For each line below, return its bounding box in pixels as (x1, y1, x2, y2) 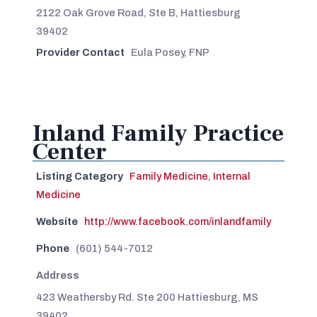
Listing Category (35, 170, 123, 182)
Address (35, 269, 79, 281)
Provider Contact (35, 46, 125, 58)
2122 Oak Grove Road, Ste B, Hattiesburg (35, 6, 241, 18)
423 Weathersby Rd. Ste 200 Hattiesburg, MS (35, 291, 258, 303)
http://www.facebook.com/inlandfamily (83, 215, 271, 227)
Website (35, 215, 78, 227)
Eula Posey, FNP (130, 46, 209, 58)
